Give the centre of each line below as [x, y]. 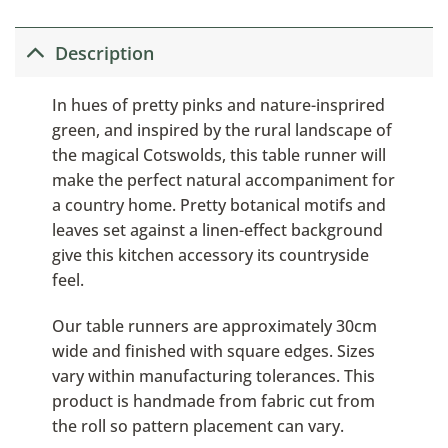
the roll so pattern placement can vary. [197, 425]
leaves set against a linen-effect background [217, 230]
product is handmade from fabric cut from [213, 400]
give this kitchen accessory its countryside [210, 255]
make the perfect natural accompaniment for [223, 180]
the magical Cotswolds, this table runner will [218, 155]
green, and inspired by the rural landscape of [221, 130]
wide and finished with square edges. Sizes [213, 350]
